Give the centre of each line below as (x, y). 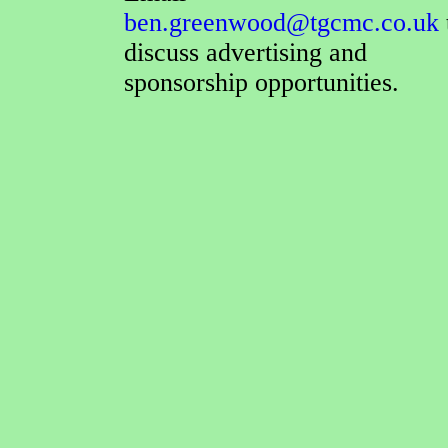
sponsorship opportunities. (261, 82)
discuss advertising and (245, 52)
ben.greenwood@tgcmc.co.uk (281, 22)
